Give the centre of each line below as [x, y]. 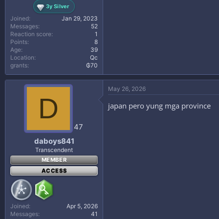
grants [19, 65]
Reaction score [31, 34]
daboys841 [54, 141]
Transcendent [54, 150]
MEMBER [54, 160]
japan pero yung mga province [159, 106]
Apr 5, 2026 [82, 206]
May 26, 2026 [127, 89]
